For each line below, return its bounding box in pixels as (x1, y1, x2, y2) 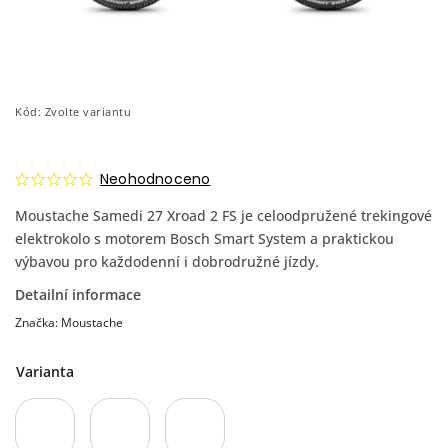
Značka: (15, 313, 61, 331)
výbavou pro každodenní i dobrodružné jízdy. (15, 251, 319, 271)
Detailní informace (15, 284, 141, 304)
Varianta (16, 361, 74, 381)
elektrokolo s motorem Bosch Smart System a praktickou (15, 228, 394, 248)
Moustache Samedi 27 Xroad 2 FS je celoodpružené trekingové (15, 205, 432, 225)
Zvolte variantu (44, 103, 131, 119)
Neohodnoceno (100, 168, 211, 189)
